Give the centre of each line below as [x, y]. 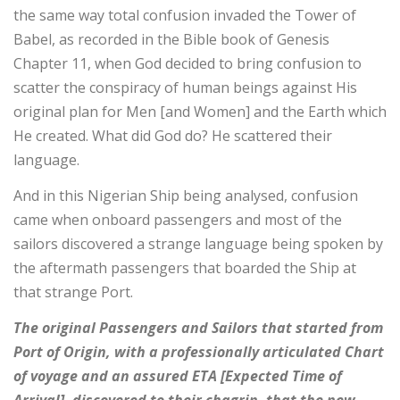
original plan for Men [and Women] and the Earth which [200, 111]
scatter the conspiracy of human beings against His [185, 87]
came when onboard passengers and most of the [178, 220]
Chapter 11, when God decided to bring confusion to [187, 63]
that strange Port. [73, 292]
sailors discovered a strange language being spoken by [198, 244]
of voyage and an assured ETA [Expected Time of [178, 376]
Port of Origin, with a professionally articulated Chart [199, 352]
